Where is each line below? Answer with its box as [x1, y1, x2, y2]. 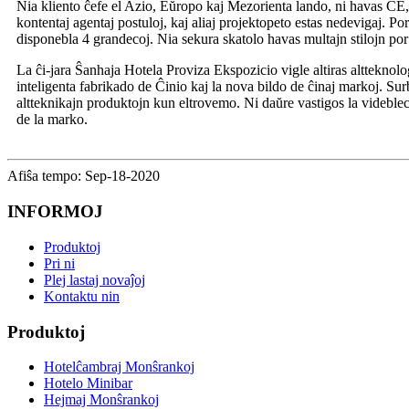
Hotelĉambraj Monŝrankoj [44, 359, 194, 375]
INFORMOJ [7, 202, 103, 222]
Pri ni [44, 255, 75, 271]
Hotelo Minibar [44, 375, 132, 392]
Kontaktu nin [44, 288, 120, 304]
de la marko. [16, 111, 88, 128]
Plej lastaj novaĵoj [44, 271, 145, 288]
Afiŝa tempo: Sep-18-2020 [7, 168, 160, 184]
